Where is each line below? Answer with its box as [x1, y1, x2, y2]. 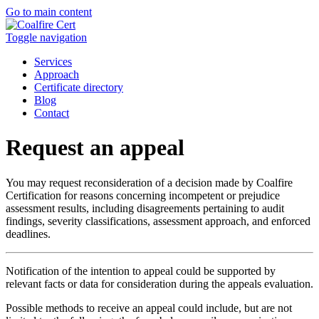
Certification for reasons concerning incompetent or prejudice [6, 189, 280, 202]
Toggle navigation [6, 31, 87, 43]
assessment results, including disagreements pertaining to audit [6, 202, 284, 214]
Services [34, 56, 72, 68]
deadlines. [6, 227, 51, 240]
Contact [34, 107, 69, 119]
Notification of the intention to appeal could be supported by [6, 264, 276, 277]
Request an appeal [6, 135, 184, 161]
